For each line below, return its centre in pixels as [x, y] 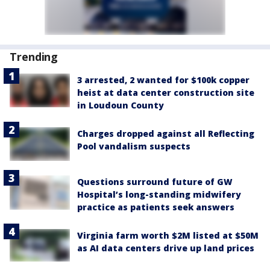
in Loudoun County [121, 105]
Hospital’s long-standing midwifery [159, 195]
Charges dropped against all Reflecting [166, 134]
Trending [34, 57]
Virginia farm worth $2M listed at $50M [168, 236]
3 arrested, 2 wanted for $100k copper [163, 80]
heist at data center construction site [166, 93]
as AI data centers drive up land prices [166, 248]
